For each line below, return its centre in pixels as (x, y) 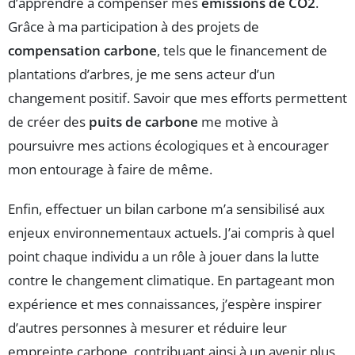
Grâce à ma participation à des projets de (134, 27)
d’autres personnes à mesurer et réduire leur (147, 328)
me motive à (238, 122)
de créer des (48, 122)
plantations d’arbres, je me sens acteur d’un (141, 74)
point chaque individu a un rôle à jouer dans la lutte (164, 257)
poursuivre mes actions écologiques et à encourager (168, 146)
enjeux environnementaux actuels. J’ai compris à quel (171, 233)
